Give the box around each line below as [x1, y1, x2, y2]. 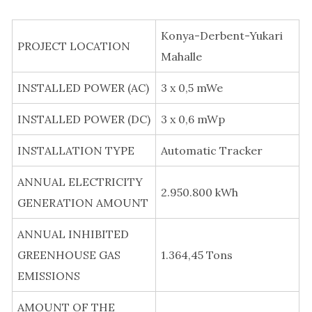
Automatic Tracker [161, 143, 263, 158]
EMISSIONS [17, 269, 80, 283]
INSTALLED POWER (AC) [17, 81, 149, 95]
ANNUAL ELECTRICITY [17, 175, 143, 189]
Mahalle [161, 49, 202, 64]
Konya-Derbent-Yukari [161, 29, 283, 43]
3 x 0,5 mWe [161, 81, 223, 95]
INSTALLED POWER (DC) [17, 112, 150, 127]
